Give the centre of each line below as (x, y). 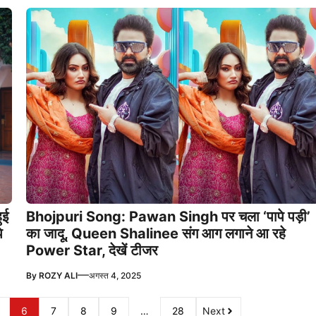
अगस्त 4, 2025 (115, 275)
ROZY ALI (58, 275)
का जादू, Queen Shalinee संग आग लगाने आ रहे (156, 233)
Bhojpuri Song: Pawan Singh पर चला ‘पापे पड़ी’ (168, 216)
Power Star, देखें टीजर (92, 250)
